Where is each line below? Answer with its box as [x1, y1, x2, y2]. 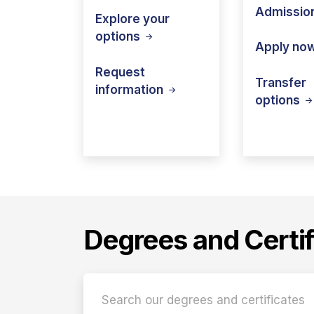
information [95, 82, 166, 97]
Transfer [255, 75, 306, 90]
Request [95, 64, 145, 79]
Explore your [95, 12, 170, 26]
